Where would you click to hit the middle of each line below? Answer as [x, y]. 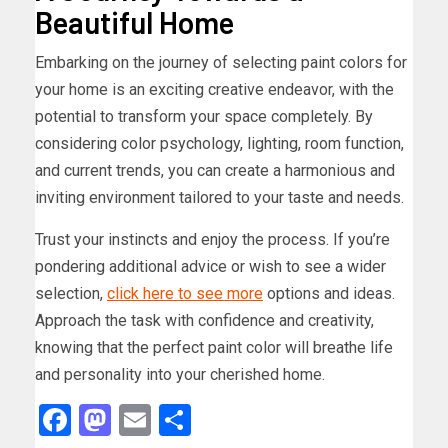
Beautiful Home [134, 22]
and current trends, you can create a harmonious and [215, 171]
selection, [71, 294]
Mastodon [181, 420]
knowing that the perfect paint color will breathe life [214, 348]
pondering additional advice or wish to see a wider [210, 267]
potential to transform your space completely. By [204, 117]
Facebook [137, 420]
